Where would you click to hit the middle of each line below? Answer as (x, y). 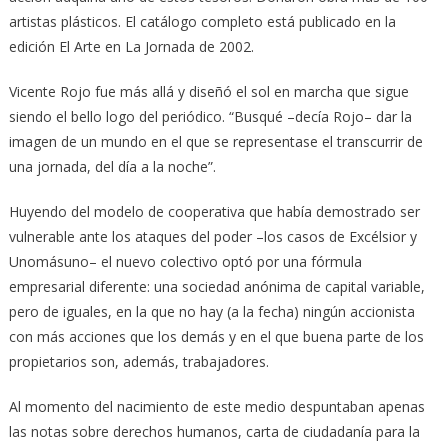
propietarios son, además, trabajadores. (138, 361)
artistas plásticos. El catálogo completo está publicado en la (202, 21)
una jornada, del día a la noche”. (112, 166)
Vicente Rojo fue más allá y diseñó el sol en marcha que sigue (208, 91)
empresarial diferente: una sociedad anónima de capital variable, (216, 286)
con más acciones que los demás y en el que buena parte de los (216, 336)
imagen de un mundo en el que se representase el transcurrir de (215, 141)
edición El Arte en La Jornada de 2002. (131, 46)
